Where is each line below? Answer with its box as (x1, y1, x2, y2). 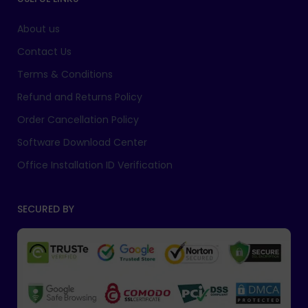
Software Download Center (17, 135, 147, 150)
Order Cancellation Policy (17, 113, 139, 127)
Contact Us (17, 45, 71, 59)
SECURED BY (17, 202, 74, 217)
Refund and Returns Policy (17, 90, 142, 104)
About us (17, 22, 60, 36)
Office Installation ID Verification (17, 158, 173, 173)
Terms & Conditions (17, 67, 113, 82)
